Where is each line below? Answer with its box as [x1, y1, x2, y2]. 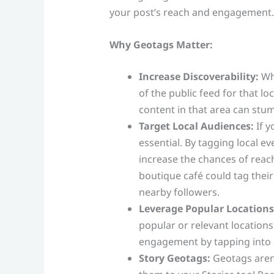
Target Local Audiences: [138, 119, 254, 133]
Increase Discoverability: [138, 70, 259, 84]
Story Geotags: [138, 251, 210, 265]
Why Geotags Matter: [109, 37, 213, 51]
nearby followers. [138, 185, 220, 199]
